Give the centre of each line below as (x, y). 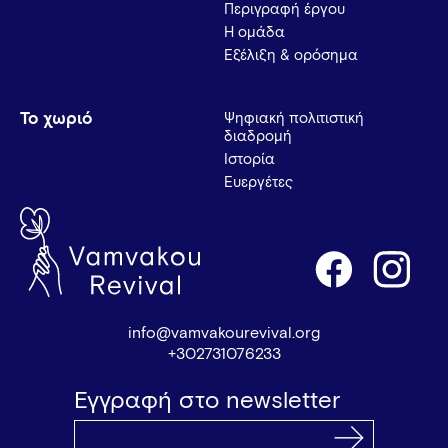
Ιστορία (249, 159)
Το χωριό (56, 119)
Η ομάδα (254, 32)
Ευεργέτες (258, 182)
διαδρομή (258, 136)
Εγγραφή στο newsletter (207, 400)
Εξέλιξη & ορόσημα (291, 55)
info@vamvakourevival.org (224, 332)
